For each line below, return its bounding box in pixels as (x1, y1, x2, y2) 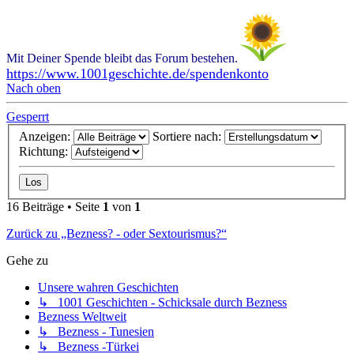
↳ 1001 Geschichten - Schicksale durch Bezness (38, 296, 287, 310)
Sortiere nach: (153, 130, 224, 144)
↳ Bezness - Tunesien (38, 325, 154, 339)
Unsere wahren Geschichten (38, 281, 179, 295)
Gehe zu (6, 254, 48, 268)
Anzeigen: (19, 130, 73, 144)
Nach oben (6, 81, 61, 95)
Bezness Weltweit (38, 310, 126, 324)
